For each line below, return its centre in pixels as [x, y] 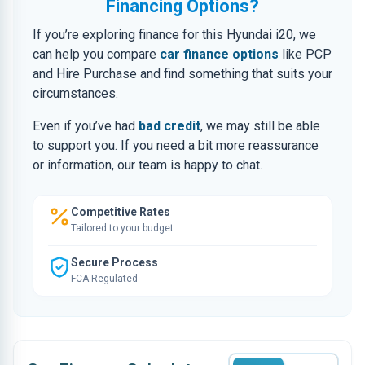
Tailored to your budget [122, 228]
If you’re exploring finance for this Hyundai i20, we [174, 35]
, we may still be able [260, 126]
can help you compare [96, 54]
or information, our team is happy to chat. [147, 165]
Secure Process [114, 262]
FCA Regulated [104, 279]
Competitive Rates [121, 212]
